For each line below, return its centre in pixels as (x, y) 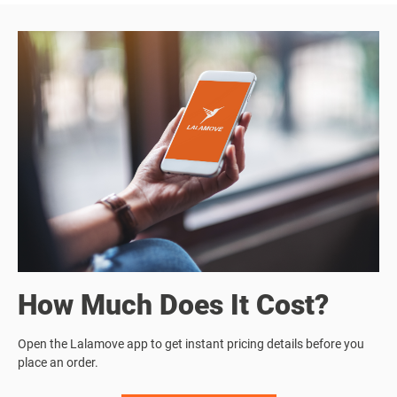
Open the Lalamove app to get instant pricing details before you (191, 343)
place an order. (58, 362)
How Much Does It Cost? (173, 304)
